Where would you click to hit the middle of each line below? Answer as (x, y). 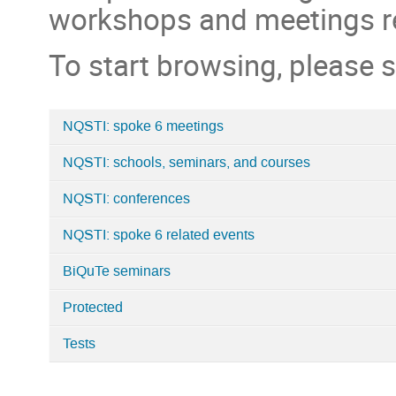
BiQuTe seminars (117, 272)
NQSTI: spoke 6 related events (159, 236)
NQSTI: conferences (127, 199)
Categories (93, 143)
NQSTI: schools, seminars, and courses (187, 163)
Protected (93, 308)
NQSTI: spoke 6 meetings (144, 127)
